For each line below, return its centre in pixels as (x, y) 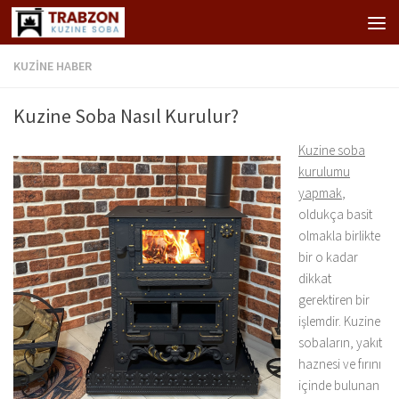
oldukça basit (335, 214)
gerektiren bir (334, 300)
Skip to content (73, 26)
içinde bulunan (339, 385)
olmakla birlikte (339, 236)
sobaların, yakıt (340, 342)
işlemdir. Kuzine (339, 321)
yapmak (320, 193)
